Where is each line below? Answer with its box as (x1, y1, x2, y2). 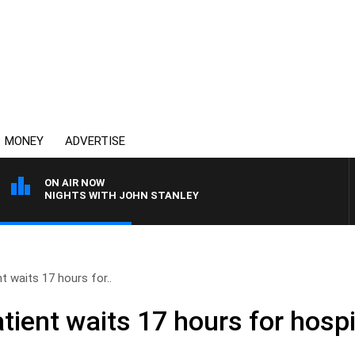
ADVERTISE (65, 134, 125, 148)
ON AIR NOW (44, 177, 105, 189)
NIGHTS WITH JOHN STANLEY (44, 189, 199, 201)
